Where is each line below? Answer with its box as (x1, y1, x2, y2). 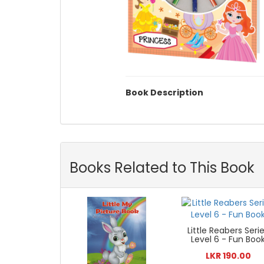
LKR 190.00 (205, 250, 251, 262)
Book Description (125, 87, 203, 99)
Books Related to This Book (70, 158, 255, 178)
